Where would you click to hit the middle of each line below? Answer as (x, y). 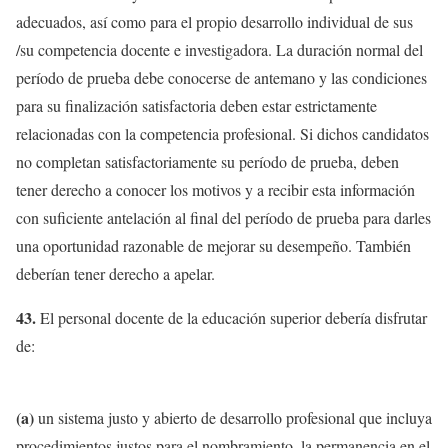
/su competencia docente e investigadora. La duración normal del (219, 49)
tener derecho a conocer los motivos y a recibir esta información (215, 189)
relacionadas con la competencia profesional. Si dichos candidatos (222, 133)
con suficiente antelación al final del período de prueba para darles (223, 217)
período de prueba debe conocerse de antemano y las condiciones (221, 77)
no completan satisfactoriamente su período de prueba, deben (207, 161)
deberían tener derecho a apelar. (115, 273)
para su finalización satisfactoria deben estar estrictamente (196, 105)
